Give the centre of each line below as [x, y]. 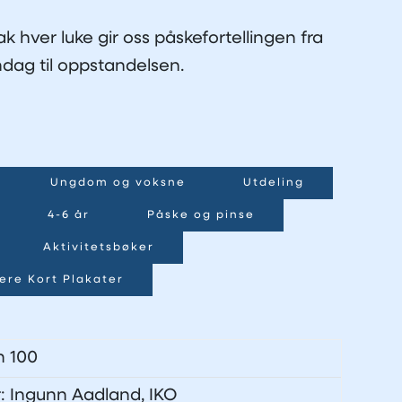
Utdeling [273, 183]
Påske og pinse [201, 215]
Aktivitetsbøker [98, 248]
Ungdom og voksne [118, 183]
